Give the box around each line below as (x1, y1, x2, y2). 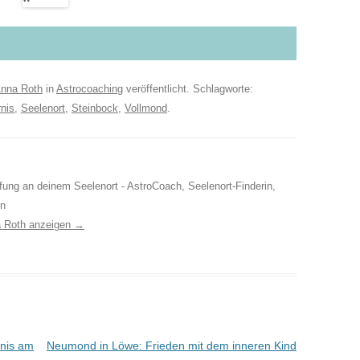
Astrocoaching (56, 83, 123, 95)
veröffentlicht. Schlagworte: (123, 83, 253, 95)
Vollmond (125, 102, 167, 114)
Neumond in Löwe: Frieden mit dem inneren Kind (46, 339, 297, 352)
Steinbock (72, 102, 118, 114)
